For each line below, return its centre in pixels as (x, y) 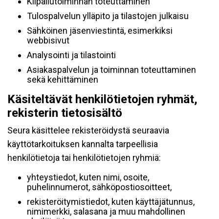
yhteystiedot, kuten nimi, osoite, (88, 177)
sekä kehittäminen (63, 79)
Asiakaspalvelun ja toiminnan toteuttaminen (111, 70)
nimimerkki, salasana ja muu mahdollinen (106, 211)
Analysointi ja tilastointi (71, 55)
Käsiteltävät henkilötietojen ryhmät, (102, 99)
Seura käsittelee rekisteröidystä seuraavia (88, 130)
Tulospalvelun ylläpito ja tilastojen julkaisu (108, 16)
